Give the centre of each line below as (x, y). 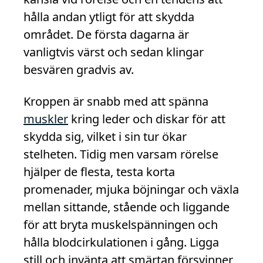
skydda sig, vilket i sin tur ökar (105, 136)
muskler (46, 119)
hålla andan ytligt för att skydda (109, 17)
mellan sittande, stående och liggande (127, 207)
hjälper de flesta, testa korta (99, 172)
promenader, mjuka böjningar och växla (131, 189)
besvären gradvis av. (79, 70)
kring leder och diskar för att (147, 119)
